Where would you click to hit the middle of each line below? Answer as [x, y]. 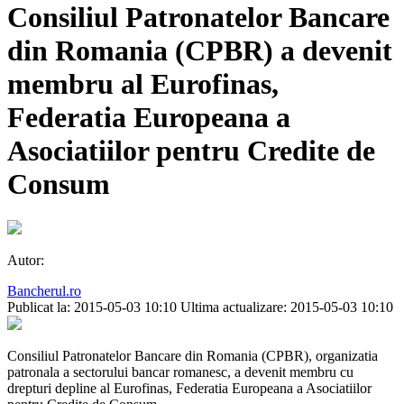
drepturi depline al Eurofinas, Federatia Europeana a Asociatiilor [189, 389]
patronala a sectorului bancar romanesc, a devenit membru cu [180, 372]
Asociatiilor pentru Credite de [191, 150]
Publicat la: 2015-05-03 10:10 [92, 308]
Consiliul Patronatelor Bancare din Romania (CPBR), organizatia [193, 356]
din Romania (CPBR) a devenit [200, 50]
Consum [59, 184]
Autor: [26, 261]
